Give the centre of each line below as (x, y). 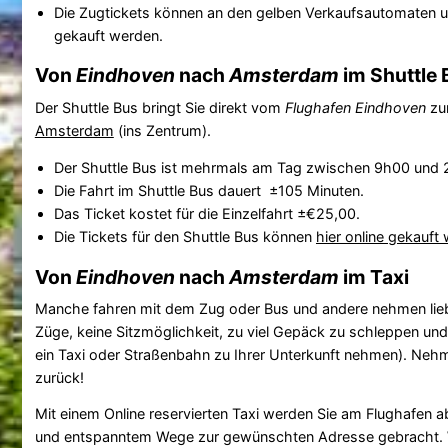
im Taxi (373, 276)
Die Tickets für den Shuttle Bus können (184, 237)
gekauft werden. (108, 35)
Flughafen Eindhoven (355, 107)
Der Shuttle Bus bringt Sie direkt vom (159, 107)
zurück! (59, 377)
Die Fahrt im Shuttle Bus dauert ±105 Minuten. (208, 191)
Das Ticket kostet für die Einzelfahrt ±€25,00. (206, 214)
